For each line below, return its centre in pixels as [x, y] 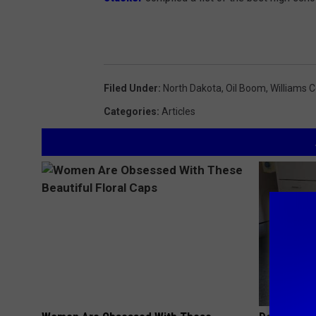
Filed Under [131, 88]
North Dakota [192, 88]
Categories [130, 111]
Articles [178, 111]
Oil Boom [246, 88]
